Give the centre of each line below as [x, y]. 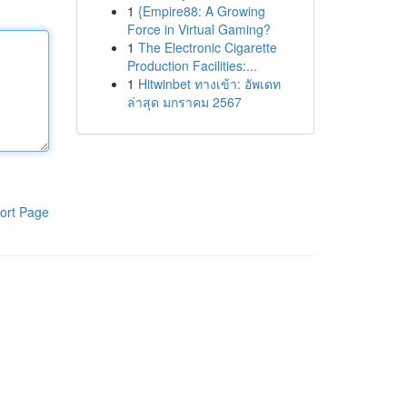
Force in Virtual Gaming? [199, 29]
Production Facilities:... [192, 65]
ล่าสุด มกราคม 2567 [184, 102]
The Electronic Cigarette [207, 47]
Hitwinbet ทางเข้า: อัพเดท [209, 84]
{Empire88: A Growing [201, 11]
